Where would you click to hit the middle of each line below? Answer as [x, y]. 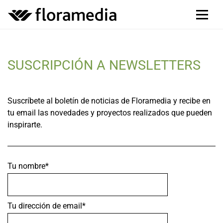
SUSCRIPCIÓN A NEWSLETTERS [104, 65]
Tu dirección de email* [47, 206]
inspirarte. [26, 125]
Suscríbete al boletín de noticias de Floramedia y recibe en [109, 101]
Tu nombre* [28, 166]
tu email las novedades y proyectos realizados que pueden [110, 113]
